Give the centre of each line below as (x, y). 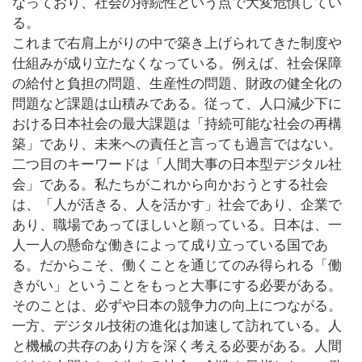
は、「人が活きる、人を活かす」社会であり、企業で (177, 205)
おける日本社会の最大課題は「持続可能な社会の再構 (177, 124)
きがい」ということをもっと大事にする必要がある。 (177, 286)
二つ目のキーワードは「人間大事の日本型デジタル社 (177, 165)
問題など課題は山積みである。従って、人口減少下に (177, 104)
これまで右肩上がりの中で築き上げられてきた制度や (177, 44)
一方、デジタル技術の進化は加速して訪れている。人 (177, 326)
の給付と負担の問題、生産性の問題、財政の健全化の (177, 84)
